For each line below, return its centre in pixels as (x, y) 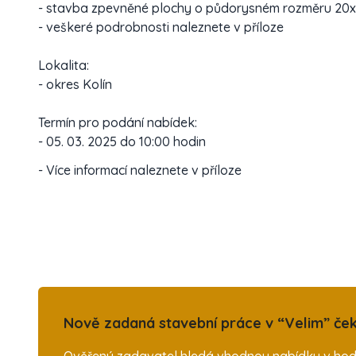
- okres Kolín (75, 84)
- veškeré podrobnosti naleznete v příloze (161, 27)
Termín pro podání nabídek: (118, 122)
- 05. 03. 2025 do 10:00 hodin (122, 141)
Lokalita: (64, 65)
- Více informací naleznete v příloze (140, 170)
